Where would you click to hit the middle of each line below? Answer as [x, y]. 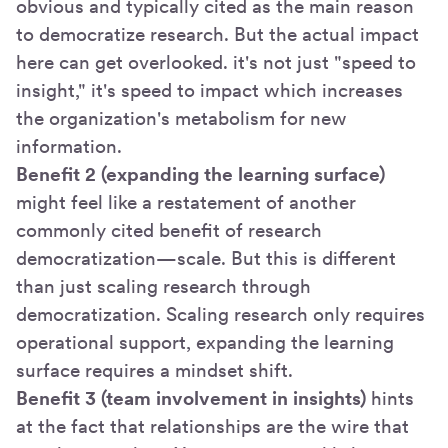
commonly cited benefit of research [169, 231]
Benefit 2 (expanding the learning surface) [200, 175]
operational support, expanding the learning [205, 343]
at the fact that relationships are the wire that [212, 427]
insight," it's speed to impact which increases [209, 91]
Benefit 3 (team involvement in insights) [191, 399]
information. [69, 147]
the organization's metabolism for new [181, 119]
